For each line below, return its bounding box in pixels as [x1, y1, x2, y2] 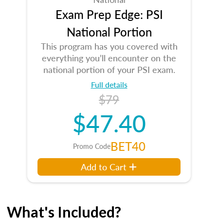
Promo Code [73, 141, 110, 151]
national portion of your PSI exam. [43, 63, 175, 75]
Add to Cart [81, 161, 127, 173]
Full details [91, 79, 127, 90]
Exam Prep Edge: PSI [55, 6, 163, 22]
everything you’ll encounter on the [42, 52, 176, 64]
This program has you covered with [40, 40, 178, 52]
